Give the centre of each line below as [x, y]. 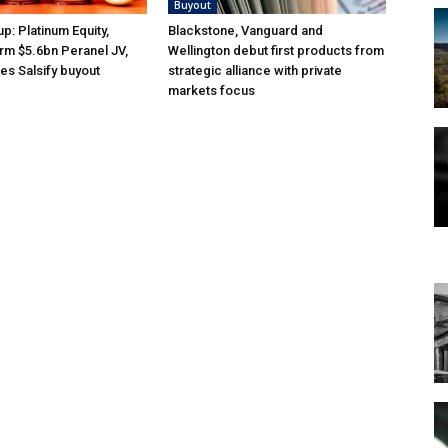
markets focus [211, 91]
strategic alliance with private [255, 71]
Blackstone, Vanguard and [245, 31]
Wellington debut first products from [276, 51]
